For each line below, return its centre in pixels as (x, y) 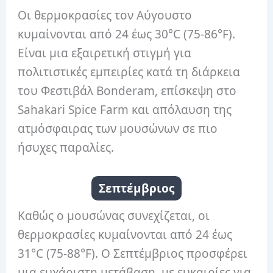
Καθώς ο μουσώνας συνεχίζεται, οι (114, 215)
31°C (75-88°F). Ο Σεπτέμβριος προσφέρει (133, 253)
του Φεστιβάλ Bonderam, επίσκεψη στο (127, 91)
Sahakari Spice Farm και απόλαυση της (125, 110)
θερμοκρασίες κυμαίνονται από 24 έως (125, 234)
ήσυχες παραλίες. (66, 148)
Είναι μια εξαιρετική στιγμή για (105, 53)
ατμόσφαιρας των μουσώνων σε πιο (118, 129)
